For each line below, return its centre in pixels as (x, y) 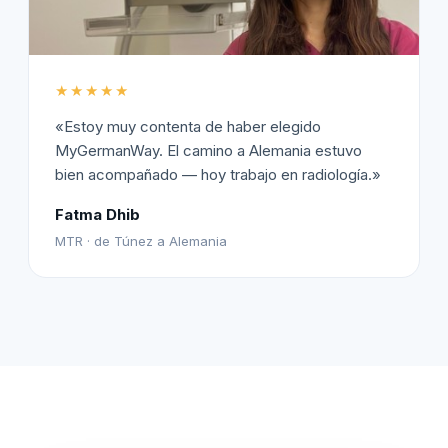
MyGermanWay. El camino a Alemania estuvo (208, 151)
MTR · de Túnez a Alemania (141, 241)
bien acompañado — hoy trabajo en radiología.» (218, 175)
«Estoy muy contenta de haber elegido (188, 127)
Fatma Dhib (97, 215)
